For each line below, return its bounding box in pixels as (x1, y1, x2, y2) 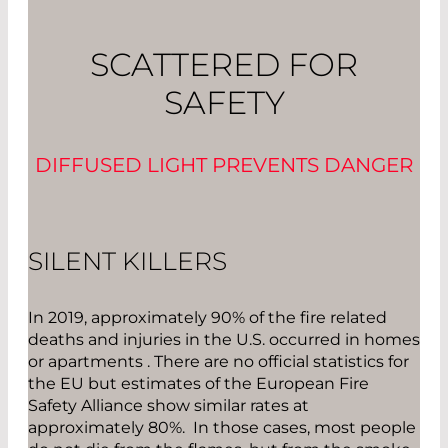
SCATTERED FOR (90, 44, 358, 84)
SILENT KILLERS (28, 246, 227, 277)
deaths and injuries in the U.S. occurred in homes (28, 330, 420, 350)
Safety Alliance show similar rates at (28, 396, 309, 416)
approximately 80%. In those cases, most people (28, 418, 416, 438)
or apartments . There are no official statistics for (28, 352, 409, 372)
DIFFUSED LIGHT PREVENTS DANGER (35, 152, 413, 177)
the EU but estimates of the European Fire (28, 374, 369, 394)
